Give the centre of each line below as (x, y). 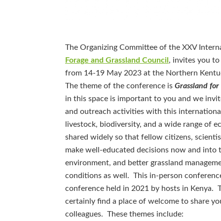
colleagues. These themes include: (124, 214)
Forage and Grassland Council (117, 60)
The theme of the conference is (120, 86)
